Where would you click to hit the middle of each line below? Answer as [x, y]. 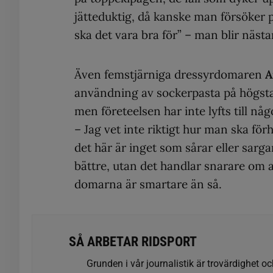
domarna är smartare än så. [148, 184]
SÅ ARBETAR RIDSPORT [133, 242]
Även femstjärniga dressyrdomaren [170, 75]
